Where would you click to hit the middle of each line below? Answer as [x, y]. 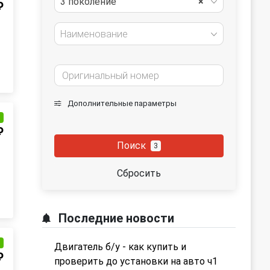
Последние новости [115, 218]
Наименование [94, 34]
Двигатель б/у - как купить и [120, 247]
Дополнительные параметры [121, 103]
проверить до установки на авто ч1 [136, 261]
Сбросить [139, 173]
